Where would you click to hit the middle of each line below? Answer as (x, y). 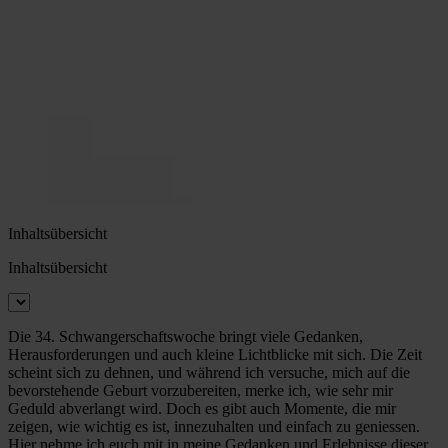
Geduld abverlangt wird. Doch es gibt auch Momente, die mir (202, 409)
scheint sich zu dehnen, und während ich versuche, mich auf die (209, 373)
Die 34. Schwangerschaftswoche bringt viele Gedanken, (185, 337)
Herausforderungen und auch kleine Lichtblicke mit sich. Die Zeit (215, 355)
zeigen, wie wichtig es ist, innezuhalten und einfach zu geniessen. (214, 427)
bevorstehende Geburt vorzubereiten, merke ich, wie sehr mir (200, 391)
